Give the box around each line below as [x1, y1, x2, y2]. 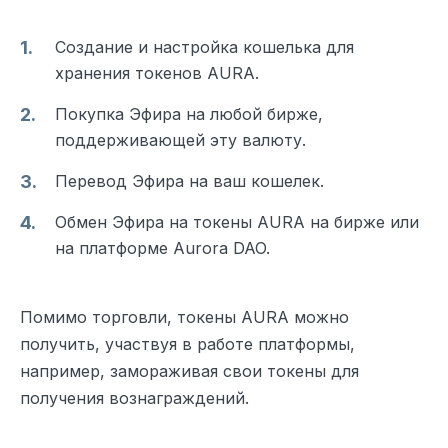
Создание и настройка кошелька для [55, 36, 354, 57]
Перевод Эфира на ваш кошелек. [55, 170, 324, 191]
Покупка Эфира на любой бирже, [55, 103, 323, 124]
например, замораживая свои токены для [20, 360, 359, 381]
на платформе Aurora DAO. [55, 237, 270, 258]
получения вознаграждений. [20, 387, 249, 408]
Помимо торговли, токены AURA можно [20, 306, 349, 327]
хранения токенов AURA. [55, 62, 259, 83]
